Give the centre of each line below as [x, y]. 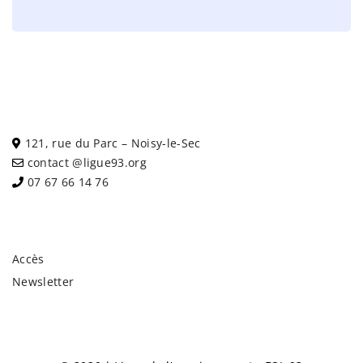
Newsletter [43, 282]
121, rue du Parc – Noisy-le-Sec [113, 143]
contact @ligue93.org [87, 163]
